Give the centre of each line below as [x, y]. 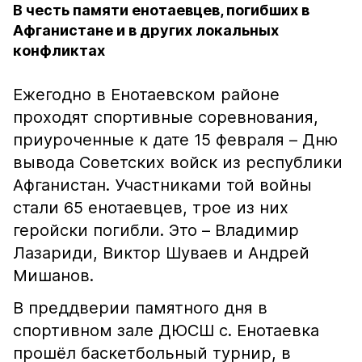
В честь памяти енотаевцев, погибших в [161, 10]
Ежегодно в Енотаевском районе [146, 95]
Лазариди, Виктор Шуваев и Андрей [161, 253]
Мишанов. [53, 276]
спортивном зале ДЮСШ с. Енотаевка [166, 330]
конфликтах [59, 51]
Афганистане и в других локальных [146, 30]
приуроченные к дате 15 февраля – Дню [175, 140]
